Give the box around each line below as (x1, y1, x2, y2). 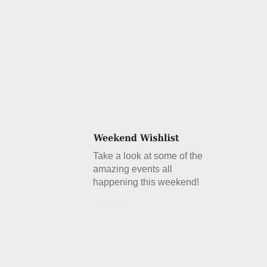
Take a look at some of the (93, 151, 203, 161)
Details (96, 200, 122, 209)
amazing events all (93, 164, 173, 174)
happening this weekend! (93, 177, 200, 187)
